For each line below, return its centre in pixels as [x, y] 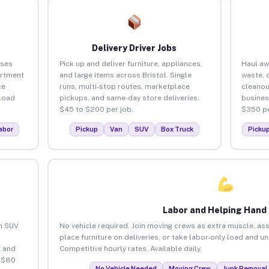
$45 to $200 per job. [96, 109]
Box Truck [177, 129]
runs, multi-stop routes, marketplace [124, 86]
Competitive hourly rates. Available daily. [130, 248]
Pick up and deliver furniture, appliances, [131, 63]
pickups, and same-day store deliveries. [129, 98]
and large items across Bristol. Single [125, 75]
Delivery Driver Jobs [134, 48]
